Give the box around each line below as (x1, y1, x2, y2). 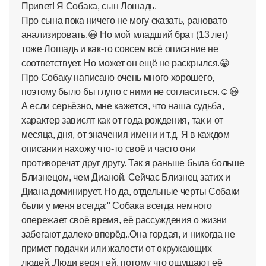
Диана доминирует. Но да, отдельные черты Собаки (21, 186, 240, 197)
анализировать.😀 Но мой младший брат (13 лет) (21, 30, 228, 40)
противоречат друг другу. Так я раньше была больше (21, 158, 245, 168)
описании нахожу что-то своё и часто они (21, 144, 196, 154)
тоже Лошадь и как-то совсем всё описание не (21, 44, 218, 54)
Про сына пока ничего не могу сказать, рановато (21, 15, 227, 26)
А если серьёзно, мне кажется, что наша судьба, (21, 101, 224, 111)
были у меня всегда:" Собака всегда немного (21, 201, 212, 211)
